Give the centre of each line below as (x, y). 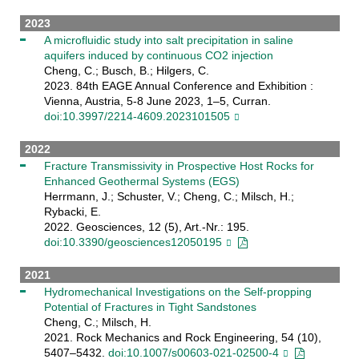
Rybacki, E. (72, 211)
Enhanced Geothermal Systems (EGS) (141, 181)
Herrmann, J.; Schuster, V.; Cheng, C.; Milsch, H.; (169, 196)
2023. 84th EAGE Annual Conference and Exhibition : (178, 85)
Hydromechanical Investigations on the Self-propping (177, 291)
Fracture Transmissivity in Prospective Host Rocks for (179, 165)
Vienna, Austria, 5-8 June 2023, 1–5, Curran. (157, 101)
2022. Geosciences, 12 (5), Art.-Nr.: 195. (146, 226)
